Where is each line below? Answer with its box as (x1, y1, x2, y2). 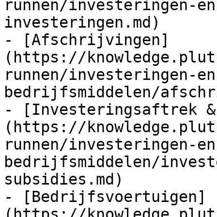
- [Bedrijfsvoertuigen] (4, 188, 206, 205)
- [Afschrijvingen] (4, 31, 170, 48)
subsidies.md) (4, 170, 124, 188)
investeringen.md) (4, 14, 160, 31)
